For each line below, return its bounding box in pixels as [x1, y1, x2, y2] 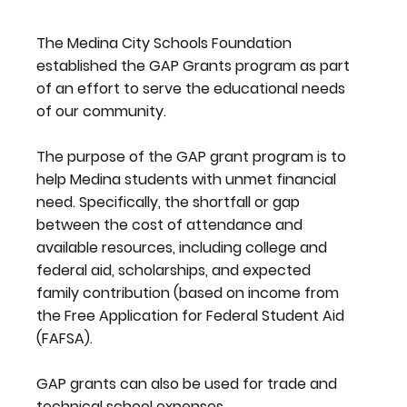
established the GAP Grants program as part [35, 55, 350, 76]
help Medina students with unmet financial [35, 168, 336, 190]
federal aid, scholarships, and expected [35, 259, 311, 281]
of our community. [35, 100, 174, 122]
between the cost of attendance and [35, 213, 303, 235]
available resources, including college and [35, 236, 327, 258]
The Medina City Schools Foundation [35, 32, 292, 54]
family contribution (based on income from [35, 282, 339, 303]
